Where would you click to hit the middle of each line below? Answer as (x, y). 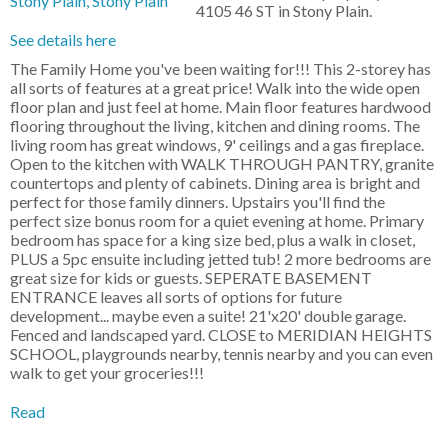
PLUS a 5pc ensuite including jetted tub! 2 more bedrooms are (220, 259)
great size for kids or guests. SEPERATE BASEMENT (191, 278)
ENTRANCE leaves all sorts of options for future (176, 297)
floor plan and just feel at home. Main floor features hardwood (220, 107)
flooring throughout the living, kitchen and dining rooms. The (215, 126)
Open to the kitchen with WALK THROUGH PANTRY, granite (222, 164)
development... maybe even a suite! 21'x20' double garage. (208, 316)
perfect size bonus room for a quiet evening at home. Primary (217, 221)
